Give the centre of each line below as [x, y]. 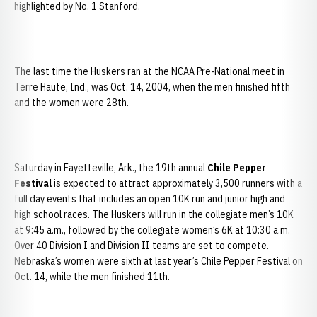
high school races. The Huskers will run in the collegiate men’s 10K [154, 214]
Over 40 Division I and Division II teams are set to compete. [142, 246]
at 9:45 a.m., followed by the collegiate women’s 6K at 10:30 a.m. [152, 230]
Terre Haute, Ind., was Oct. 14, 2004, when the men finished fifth [152, 87]
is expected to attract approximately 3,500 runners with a [177, 183]
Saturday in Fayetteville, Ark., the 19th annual [111, 168]
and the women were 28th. [71, 103]
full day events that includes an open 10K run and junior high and [150, 199]
